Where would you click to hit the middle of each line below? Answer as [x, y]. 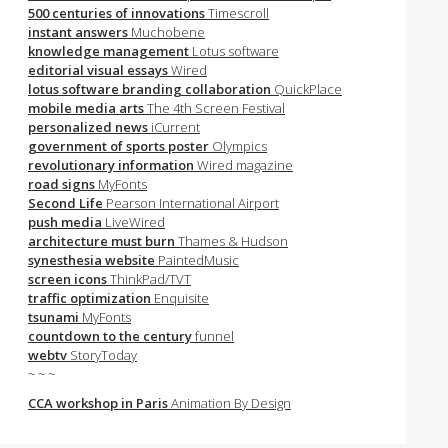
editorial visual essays [99, 70]
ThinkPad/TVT [150, 279]
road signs [61, 184]
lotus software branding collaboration [151, 89]
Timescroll [238, 13]
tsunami [53, 317]
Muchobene [166, 32]
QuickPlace [308, 89]
